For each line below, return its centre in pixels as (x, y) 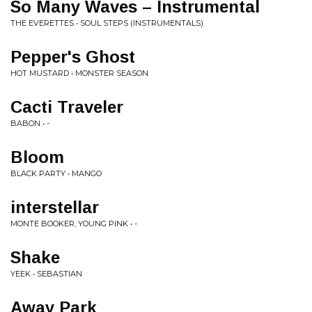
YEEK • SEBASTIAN (46, 274)
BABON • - (30, 123)
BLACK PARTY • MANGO (56, 173)
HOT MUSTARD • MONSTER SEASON (79, 73)
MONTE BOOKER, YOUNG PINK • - (74, 224)
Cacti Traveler (67, 107)
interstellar (55, 207)
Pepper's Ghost (73, 57)
